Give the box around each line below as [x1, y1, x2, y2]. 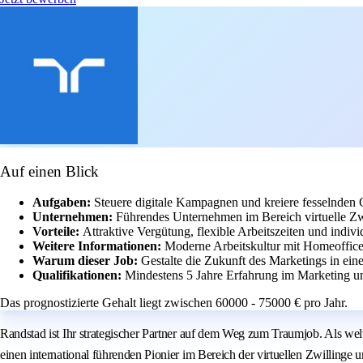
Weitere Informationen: [32, 239, 164, 254]
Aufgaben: [32, 195, 94, 210]
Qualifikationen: [32, 268, 125, 283]
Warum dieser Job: [32, 254, 141, 268]
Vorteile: [32, 224, 83, 239]
